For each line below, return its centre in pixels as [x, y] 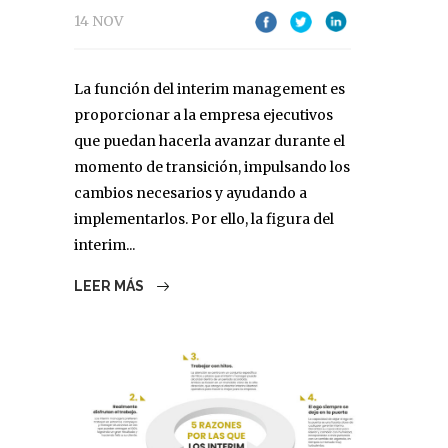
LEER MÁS [110, 285]
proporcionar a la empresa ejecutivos [203, 114]
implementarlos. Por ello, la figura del [204, 218]
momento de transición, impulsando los [212, 166]
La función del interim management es [209, 88]
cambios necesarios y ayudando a [190, 192]
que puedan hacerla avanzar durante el [209, 140]
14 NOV [98, 20]
